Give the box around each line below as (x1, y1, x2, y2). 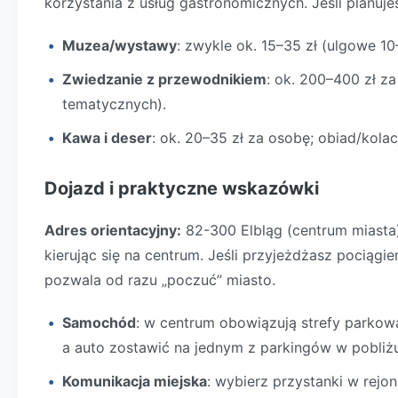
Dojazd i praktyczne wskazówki (44, 178, 319, 199)
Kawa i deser (62, 129, 152, 147)
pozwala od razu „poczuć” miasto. (44, 271, 275, 289)
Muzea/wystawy (62, 36, 177, 54)
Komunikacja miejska (62, 372, 207, 390)
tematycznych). (62, 95, 166, 113)
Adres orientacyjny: (44, 221, 181, 239)
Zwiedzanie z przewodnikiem (62, 70, 267, 88)
